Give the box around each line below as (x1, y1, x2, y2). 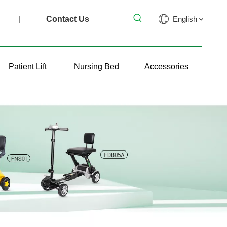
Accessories (144, 62, 188, 71)
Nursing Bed (73, 62, 119, 71)
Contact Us (46, 15, 89, 23)
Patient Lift (8, 62, 47, 71)
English (172, 15, 197, 23)
